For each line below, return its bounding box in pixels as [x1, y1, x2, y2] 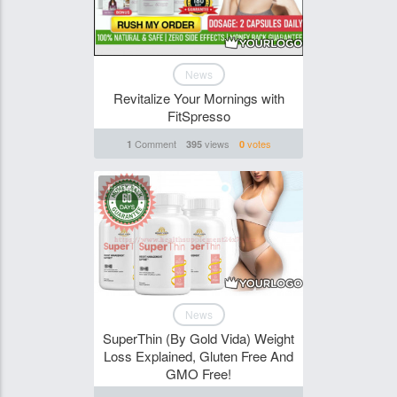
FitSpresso [167, 106, 230, 126]
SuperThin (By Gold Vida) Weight [103, 329, 294, 347]
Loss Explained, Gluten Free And [104, 346, 293, 365]
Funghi [107, 180, 141, 196]
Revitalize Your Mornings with [113, 89, 284, 108]
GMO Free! [166, 364, 231, 383]
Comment [131, 136, 176, 152]
